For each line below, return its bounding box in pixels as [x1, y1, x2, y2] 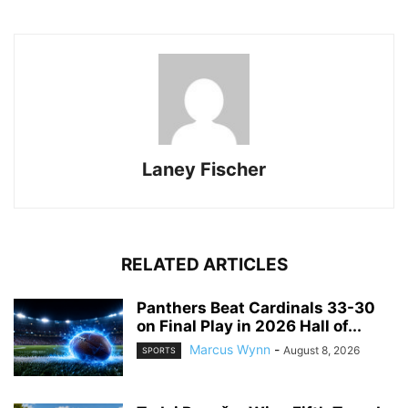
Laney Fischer [142, 158, 266, 180]
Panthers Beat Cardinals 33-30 [137, 298, 375, 317]
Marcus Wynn [189, 341, 270, 357]
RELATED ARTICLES [120, 253, 288, 275]
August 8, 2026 [283, 342, 360, 357]
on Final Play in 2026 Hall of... [137, 316, 362, 335]
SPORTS [142, 344, 176, 355]
